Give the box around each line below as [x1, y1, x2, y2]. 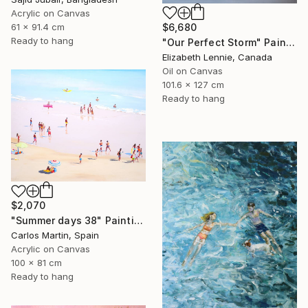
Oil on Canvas [162, 65, 223, 76]
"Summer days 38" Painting [133, 214, 143, 227]
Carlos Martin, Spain [11, 230, 99, 241]
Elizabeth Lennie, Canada [162, 51, 272, 63]
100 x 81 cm [11, 257, 62, 269]
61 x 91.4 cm [11, 21, 65, 32]
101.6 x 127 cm [162, 78, 224, 90]
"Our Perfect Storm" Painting [285, 36, 295, 48]
